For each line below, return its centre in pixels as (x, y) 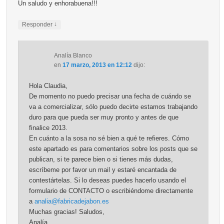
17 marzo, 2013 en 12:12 (97, 65)
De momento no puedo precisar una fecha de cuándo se (110, 96)
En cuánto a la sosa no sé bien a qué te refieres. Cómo (109, 138)
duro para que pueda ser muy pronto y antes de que (103, 117)
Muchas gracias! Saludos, (66, 211)
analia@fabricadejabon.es (71, 201)
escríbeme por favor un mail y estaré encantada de (102, 169)
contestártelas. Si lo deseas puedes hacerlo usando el (107, 180)
